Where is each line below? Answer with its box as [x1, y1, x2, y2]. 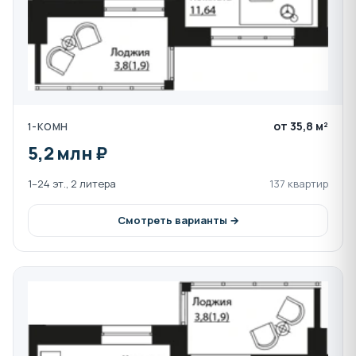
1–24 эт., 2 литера [28, 176, 116, 191]
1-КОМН [28, 119, 68, 133]
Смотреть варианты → [117, 212, 239, 227]
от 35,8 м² [273, 118, 328, 133]
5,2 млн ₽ [28, 141, 108, 165]
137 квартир [269, 176, 328, 191]
